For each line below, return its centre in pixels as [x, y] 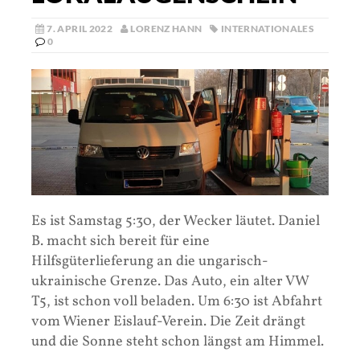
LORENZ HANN [166, 29]
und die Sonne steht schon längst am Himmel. [178, 342]
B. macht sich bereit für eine [121, 242]
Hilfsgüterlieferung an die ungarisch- [150, 262]
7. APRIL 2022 [80, 29]
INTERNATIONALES [268, 29]
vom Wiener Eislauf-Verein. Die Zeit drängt [168, 322]
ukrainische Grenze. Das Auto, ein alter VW [170, 282]
